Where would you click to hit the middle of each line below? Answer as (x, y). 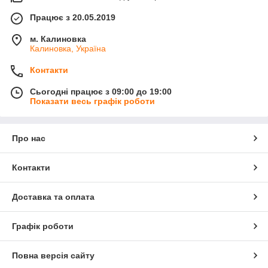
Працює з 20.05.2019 (73, 18)
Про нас (29, 138)
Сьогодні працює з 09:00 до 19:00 (101, 92)
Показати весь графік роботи (92, 101)
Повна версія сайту (53, 256)
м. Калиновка (58, 39)
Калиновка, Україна (68, 49)
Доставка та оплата (53, 197)
